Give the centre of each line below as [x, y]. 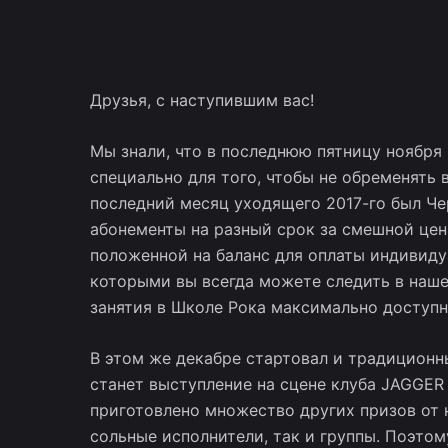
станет [116, 384]
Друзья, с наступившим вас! [201, 100]
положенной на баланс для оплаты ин [239, 255]
